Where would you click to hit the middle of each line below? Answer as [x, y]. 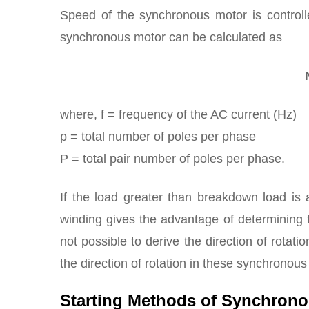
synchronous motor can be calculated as [171, 37]
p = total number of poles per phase [158, 137]
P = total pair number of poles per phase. [172, 159]
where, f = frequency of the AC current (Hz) [178, 114]
